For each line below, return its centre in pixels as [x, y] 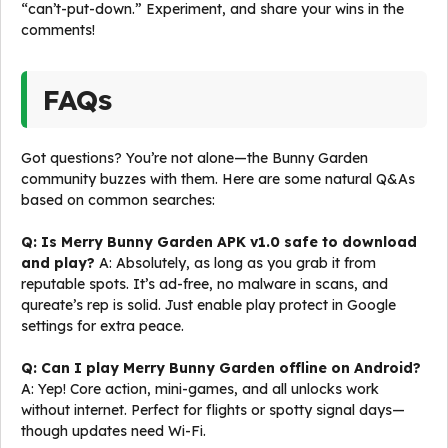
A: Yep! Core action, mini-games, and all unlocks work [200, 389]
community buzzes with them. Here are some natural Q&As [218, 179]
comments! [58, 30]
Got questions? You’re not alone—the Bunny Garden [194, 158]
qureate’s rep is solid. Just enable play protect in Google [208, 305]
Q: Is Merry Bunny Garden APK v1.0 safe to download [219, 242]
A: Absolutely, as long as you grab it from [235, 263]
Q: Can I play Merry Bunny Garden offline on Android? [221, 368]
